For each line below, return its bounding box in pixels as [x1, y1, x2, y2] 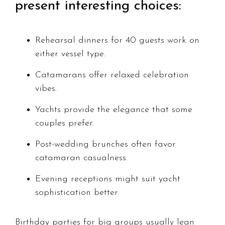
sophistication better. [35, 188, 119, 198]
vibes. [35, 84, 57, 94]
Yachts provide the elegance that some [35, 105, 192, 115]
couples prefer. [35, 119, 94, 129]
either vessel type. [35, 49, 105, 59]
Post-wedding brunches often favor [35, 140, 176, 150]
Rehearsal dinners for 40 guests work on [35, 36, 199, 46]
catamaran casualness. [35, 153, 128, 163]
